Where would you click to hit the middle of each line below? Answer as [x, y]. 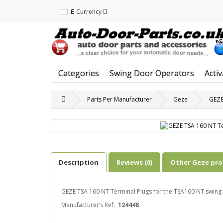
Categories [79, 73]
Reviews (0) [134, 162]
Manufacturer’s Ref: [90, 205]
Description [79, 162]
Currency [89, 11]
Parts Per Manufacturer [119, 99]
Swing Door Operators [152, 73]
